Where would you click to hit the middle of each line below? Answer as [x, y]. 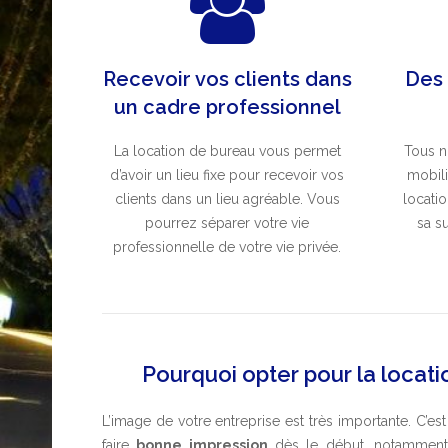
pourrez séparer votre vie [227, 223]
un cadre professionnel [227, 107]
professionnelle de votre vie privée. [227, 247]
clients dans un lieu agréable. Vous [227, 199]
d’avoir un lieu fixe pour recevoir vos [227, 175]
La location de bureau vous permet [227, 151]
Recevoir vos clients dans [227, 79]
